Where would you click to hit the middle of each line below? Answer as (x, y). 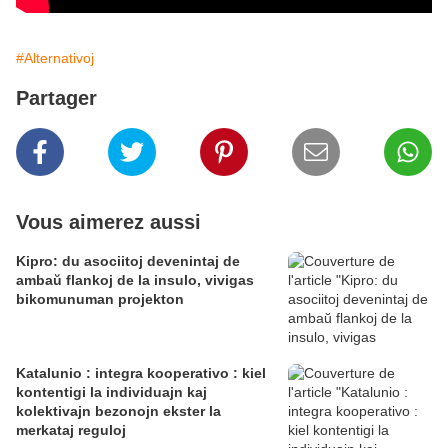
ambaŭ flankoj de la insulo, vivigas (135, 280)
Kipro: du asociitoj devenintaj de (128, 261)
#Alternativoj (55, 58)
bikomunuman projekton (100, 299)
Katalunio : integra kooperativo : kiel (141, 373)
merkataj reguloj (71, 430)
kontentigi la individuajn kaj (111, 392)
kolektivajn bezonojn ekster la (118, 411)
